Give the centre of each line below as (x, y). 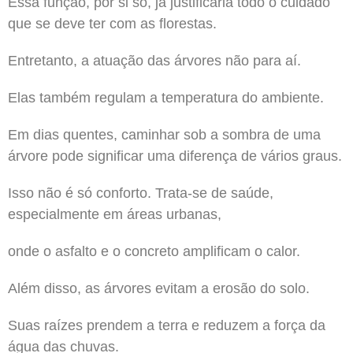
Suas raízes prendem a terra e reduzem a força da (167, 325)
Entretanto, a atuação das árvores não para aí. (154, 60)
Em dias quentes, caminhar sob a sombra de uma (164, 134)
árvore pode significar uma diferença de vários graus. (175, 156)
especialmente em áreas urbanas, (115, 214)
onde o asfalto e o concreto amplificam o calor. (154, 251)
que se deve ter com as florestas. (112, 23)
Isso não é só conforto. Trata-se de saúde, (141, 193)
